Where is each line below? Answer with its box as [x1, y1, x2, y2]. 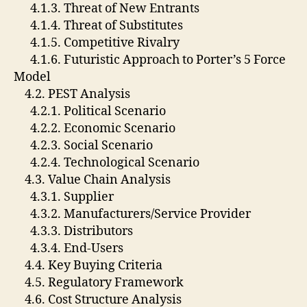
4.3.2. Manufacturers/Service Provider [14, 206, 254, 222]
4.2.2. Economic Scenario [14, 120, 178, 136]
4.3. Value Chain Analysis [14, 171, 173, 188]
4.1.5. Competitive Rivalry [14, 34, 182, 51]
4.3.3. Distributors [14, 223, 136, 239]
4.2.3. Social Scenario [14, 137, 156, 153]
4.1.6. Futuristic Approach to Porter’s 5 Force [14, 51, 286, 68]
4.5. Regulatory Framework [14, 274, 186, 291]
